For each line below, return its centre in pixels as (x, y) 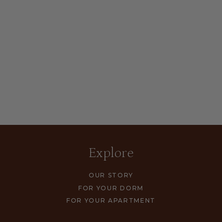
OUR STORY (111, 175)
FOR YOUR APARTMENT (111, 201)
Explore (111, 153)
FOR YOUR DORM (111, 188)
